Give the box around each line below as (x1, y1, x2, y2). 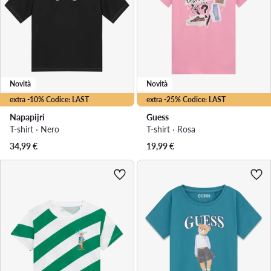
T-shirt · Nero (10, 124, 59, 135)
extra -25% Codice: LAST (146, 95, 226, 105)
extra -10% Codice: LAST (10, 95, 89, 105)
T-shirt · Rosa (146, 124, 195, 135)
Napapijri (10, 112, 45, 123)
